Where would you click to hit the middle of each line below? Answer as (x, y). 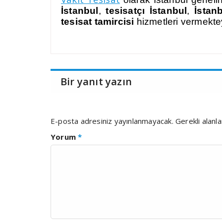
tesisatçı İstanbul (146, 11)
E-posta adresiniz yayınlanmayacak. (112, 121)
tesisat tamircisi (99, 22)
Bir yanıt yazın (96, 82)
